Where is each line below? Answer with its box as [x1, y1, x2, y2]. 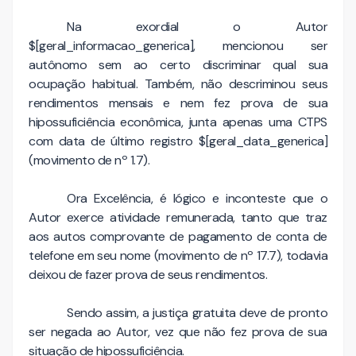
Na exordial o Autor [67, 17, 327, 35]
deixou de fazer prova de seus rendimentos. [29, 265, 270, 283]
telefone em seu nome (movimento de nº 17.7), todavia [29, 246, 327, 264]
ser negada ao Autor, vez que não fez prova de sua [29, 323, 327, 340]
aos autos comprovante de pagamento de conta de [29, 227, 327, 245]
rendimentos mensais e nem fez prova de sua [29, 94, 327, 111]
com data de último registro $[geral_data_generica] [29, 132, 327, 149]
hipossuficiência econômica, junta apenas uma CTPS [29, 113, 327, 130]
